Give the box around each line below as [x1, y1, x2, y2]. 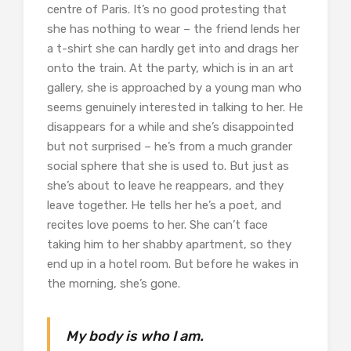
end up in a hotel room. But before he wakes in [47, 256, 299, 271]
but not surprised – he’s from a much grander [47, 139, 292, 154]
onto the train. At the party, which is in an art [47, 60, 294, 75]
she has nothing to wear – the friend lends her [47, 21, 300, 36]
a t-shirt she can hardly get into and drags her [47, 41, 299, 56]
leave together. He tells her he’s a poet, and [47, 197, 281, 212]
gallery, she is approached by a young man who [47, 80, 302, 95]
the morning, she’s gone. [47, 276, 180, 291]
